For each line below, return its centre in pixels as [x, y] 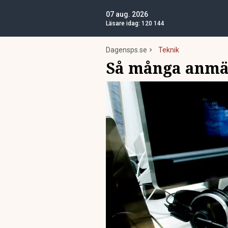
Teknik [169, 50]
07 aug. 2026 [127, 14]
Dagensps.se [126, 50]
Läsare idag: [124, 23]
